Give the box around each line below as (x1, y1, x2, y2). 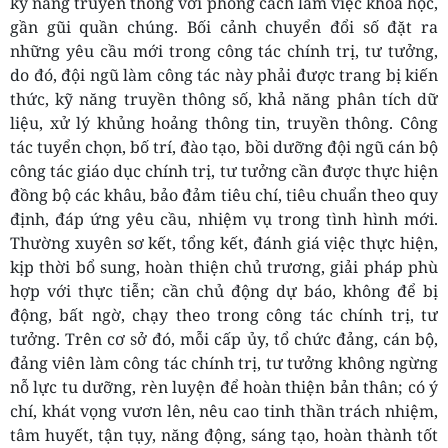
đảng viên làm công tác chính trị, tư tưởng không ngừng (10, 352, 438, 375)
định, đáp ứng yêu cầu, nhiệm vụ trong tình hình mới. (10, 208, 438, 231)
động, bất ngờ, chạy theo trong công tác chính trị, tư (10, 304, 438, 327)
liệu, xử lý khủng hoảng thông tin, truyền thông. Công (10, 112, 438, 135)
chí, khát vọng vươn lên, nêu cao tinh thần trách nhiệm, (10, 400, 438, 423)
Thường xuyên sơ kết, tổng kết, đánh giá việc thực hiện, (10, 232, 438, 255)
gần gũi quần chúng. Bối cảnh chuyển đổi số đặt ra (10, 16, 438, 39)
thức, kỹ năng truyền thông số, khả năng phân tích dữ (10, 88, 438, 111)
